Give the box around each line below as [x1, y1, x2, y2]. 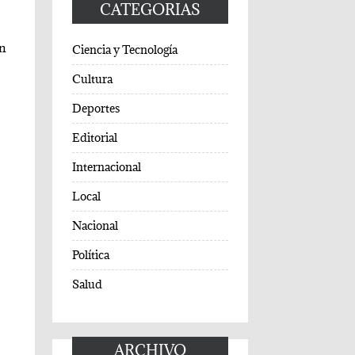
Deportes [71, 101, 120, 116]
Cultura [71, 71, 113, 87]
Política [71, 247, 109, 263]
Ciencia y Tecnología [71, 42, 177, 58]
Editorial [71, 130, 117, 146]
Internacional [71, 159, 141, 175]
